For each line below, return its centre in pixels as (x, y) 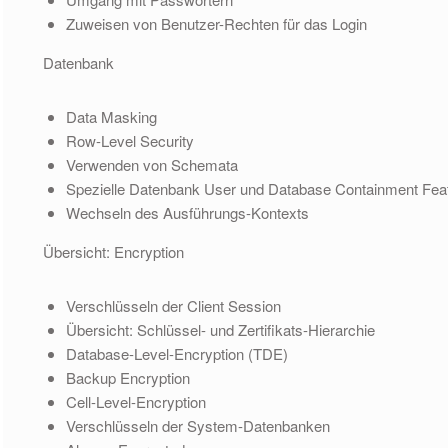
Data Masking (111, 116)
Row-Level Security (129, 140)
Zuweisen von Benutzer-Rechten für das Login (216, 23)
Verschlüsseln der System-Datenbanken (197, 425)
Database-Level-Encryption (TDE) (176, 353)
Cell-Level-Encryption (135, 401)
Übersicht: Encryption (114, 251)
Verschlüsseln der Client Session (173, 305)
